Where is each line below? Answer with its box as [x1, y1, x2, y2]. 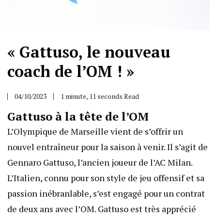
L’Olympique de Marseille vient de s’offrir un [7, 125, 183, 138]
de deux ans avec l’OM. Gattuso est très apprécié [7, 203, 196, 215]
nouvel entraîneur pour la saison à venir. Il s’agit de [7, 141, 208, 153]
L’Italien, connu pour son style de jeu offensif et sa [7, 172, 204, 184]
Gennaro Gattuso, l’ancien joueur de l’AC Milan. [7, 156, 192, 169]
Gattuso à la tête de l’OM [7, 108, 149, 124]
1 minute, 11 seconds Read [61, 92, 139, 101]
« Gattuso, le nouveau [7, 42, 170, 62]
